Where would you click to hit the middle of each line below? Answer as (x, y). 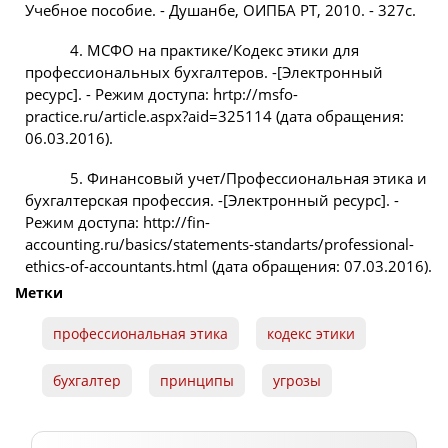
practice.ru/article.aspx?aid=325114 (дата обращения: (214, 116)
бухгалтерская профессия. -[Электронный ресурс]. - (212, 200)
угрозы (296, 380)
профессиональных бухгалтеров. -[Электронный (204, 72)
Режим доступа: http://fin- (117, 222)
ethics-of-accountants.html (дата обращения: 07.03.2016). (228, 266)
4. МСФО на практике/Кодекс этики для (214, 50)
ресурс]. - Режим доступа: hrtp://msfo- (161, 94)
